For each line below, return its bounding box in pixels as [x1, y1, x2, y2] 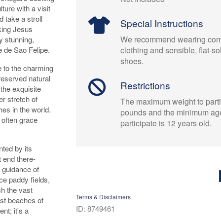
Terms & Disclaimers [76, 192, 131, 201]
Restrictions [120, 78, 171, 92]
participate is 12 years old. [120, 117, 212, 129]
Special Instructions [120, 16, 204, 30]
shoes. [120, 55, 144, 67]
